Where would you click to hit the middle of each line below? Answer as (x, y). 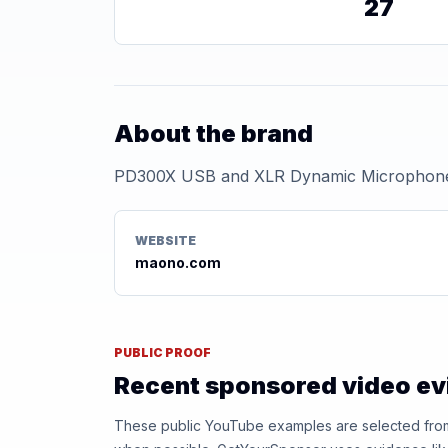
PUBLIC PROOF (162, 352)
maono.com (178, 262)
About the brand (213, 133)
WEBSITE (165, 240)
